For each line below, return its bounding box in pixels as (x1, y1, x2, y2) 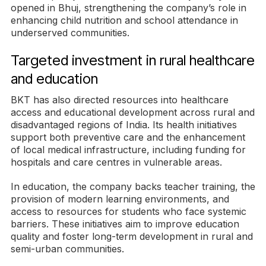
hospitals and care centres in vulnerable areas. (11, 156, 222, 169)
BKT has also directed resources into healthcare (11, 94, 229, 106)
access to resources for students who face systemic (11, 205, 246, 218)
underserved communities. (11, 27, 129, 39)
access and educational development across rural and (11, 106, 255, 119)
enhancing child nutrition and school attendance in (11, 14, 238, 27)
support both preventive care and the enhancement (11, 131, 245, 144)
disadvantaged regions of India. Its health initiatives (11, 119, 237, 131)
